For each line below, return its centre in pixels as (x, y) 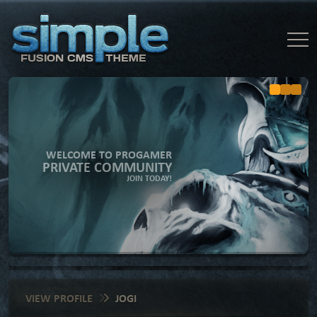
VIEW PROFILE (59, 298)
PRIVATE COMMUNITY (107, 167)
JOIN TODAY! (149, 178)
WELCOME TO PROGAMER (109, 154)
